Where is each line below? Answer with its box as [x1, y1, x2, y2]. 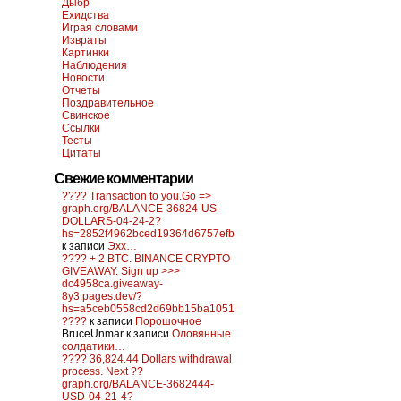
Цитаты [62, 147, 101, 159]
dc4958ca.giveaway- [62, 277, 163, 290]
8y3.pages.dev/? [62, 290, 142, 303]
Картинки [62, 47, 109, 59]
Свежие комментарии [55, 171, 193, 186]
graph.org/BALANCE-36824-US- [62, 202, 220, 215]
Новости [62, 72, 105, 84]
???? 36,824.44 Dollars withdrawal [62, 353, 232, 365]
